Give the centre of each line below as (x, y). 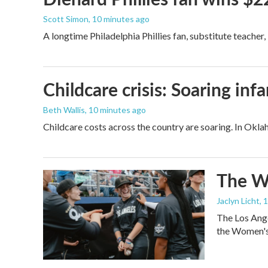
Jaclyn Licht (238, 201)
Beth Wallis (64, 110)
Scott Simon (66, 19)
